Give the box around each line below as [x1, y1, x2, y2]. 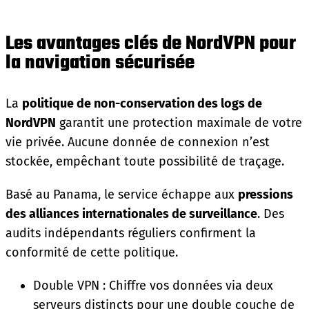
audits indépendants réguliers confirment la [6, 225, 256, 241]
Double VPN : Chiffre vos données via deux [33, 277, 273, 293]
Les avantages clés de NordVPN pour [6, 28, 296, 59]
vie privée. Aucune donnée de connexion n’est [6, 134, 270, 150]
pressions [238, 186, 293, 202]
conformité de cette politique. [6, 244, 178, 260]
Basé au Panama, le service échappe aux [6, 186, 238, 202]
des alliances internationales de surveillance [6, 206, 257, 221]
